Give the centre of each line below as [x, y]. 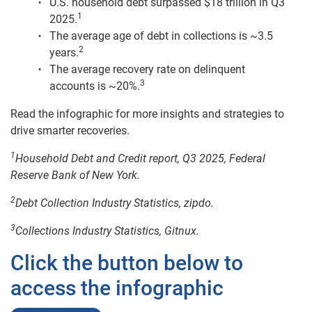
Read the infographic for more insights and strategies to [147, 114]
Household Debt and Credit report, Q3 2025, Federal [140, 159]
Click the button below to [127, 263]
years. [64, 53]
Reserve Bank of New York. [75, 175]
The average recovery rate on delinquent [147, 70]
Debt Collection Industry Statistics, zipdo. [115, 203]
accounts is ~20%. [95, 86]
